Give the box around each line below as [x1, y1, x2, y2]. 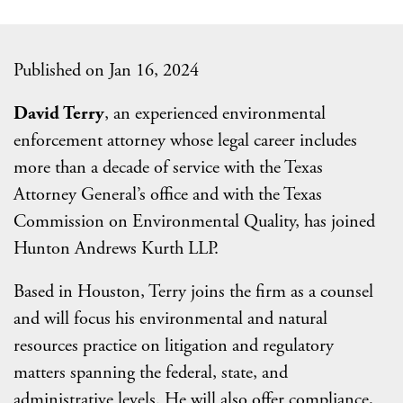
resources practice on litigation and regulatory [13, 334, 334, 358]
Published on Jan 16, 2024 [13, 58, 199, 83]
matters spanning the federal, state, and [13, 361, 288, 385]
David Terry [13, 102, 104, 126]
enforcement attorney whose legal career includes [13, 129, 357, 153]
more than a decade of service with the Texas [13, 156, 323, 180]
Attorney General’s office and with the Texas [13, 183, 322, 207]
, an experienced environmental [104, 102, 326, 126]
